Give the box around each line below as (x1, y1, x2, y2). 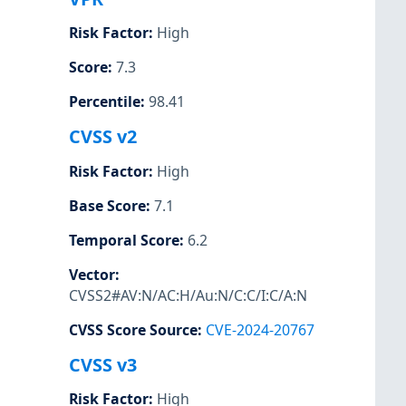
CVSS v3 (69, 353, 137, 378)
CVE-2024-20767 (206, 320, 314, 340)
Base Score (69, 195, 146, 216)
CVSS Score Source (69, 320, 198, 340)
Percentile (69, 92, 140, 112)
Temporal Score (69, 229, 179, 250)
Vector (69, 264, 115, 285)
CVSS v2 (69, 124, 137, 150)
